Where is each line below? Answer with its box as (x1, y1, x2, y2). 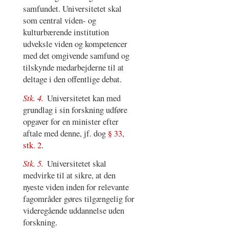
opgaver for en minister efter (22, 115, 119, 127)
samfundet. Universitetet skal (22, 3, 122, 15)
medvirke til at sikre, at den (22, 169, 116, 181)
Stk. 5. (22, 157, 45, 170)
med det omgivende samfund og (22, 50, 129, 62)
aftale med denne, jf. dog (22, 127, 108, 139)
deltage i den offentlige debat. (22, 73, 122, 85)
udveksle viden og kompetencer (22, 38, 127, 50)
